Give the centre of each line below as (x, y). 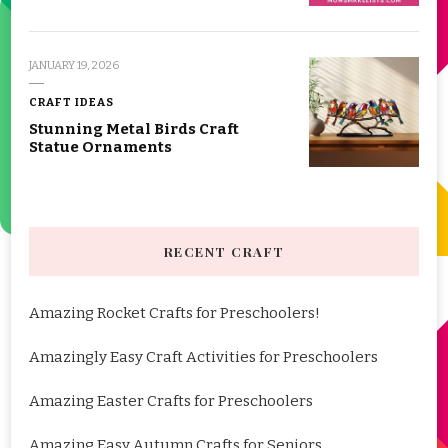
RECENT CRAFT (224, 251)
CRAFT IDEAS (71, 101)
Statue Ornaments (100, 146)
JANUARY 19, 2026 (74, 64)
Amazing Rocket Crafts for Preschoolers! (174, 312)
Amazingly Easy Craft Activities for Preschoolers (203, 356)
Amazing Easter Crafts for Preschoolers (171, 400)
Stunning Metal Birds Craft (134, 128)
